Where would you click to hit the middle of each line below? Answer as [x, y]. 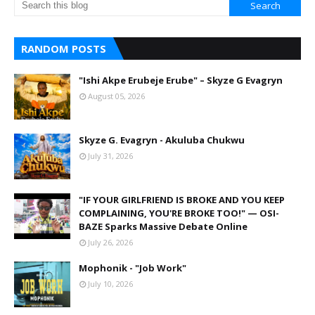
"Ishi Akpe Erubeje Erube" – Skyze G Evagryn [181, 80]
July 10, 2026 [110, 284]
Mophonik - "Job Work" [133, 268]
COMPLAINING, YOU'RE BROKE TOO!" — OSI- [179, 213]
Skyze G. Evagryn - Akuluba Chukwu [162, 140]
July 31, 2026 [110, 156]
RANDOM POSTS [64, 49]
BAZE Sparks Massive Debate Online [163, 226]
